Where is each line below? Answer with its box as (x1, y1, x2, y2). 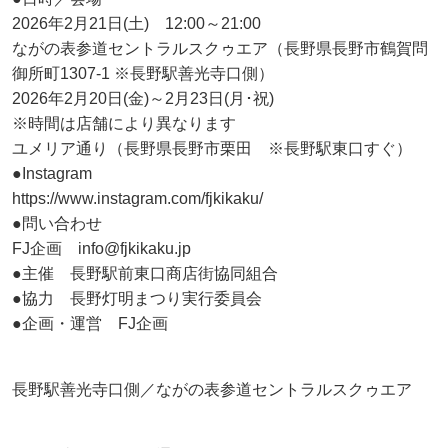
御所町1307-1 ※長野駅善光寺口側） (12, 65, 274, 83)
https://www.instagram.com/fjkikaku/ (12, 190, 263, 208)
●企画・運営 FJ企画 (12, 315, 168, 333)
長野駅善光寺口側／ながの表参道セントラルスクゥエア (12, 381, 412, 399)
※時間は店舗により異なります (12, 115, 236, 133)
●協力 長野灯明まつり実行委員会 (12, 290, 262, 308)
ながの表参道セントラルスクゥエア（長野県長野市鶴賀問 (12, 40, 428, 58)
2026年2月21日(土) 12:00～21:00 (12, 15, 261, 33)
